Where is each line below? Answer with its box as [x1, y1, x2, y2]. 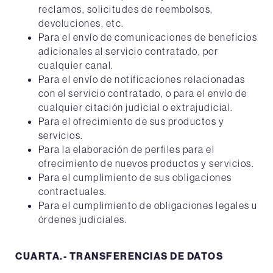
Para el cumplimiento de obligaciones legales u [38, 199, 258, 211]
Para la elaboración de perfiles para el [38, 143, 215, 155]
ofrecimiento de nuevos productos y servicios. [38, 157, 255, 169]
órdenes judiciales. [38, 213, 128, 225]
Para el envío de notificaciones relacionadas [38, 73, 246, 85]
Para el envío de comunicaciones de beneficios [38, 31, 258, 43]
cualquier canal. [38, 59, 114, 71]
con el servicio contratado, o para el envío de [38, 87, 247, 99]
